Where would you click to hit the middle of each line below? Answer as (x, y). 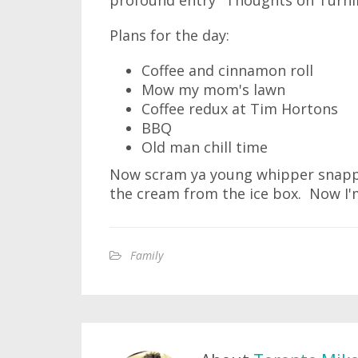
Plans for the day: (169, 35)
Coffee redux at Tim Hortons (240, 109)
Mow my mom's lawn (213, 89)
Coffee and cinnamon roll (227, 70)
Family (147, 255)
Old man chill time (205, 147)
